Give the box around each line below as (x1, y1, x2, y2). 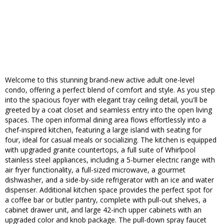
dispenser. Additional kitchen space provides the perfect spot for (5, 185, 212, 195)
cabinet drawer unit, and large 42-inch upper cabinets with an (5, 205, 201, 215)
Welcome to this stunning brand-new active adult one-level (5, 75, 194, 85)
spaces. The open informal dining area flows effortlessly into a (5, 115, 206, 125)
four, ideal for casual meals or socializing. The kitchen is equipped (5, 135, 216, 145)
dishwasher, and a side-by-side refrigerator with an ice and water (5, 175, 214, 185)
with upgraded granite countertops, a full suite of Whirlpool (5, 145, 195, 155)
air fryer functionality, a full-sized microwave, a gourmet (5, 165, 185, 175)
